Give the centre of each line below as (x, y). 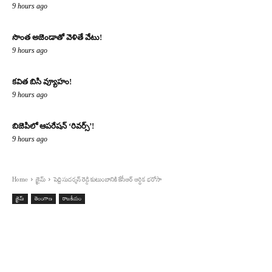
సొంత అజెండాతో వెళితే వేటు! (57, 38)
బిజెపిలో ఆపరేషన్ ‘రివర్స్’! (53, 126)
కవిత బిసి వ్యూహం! (42, 82)
